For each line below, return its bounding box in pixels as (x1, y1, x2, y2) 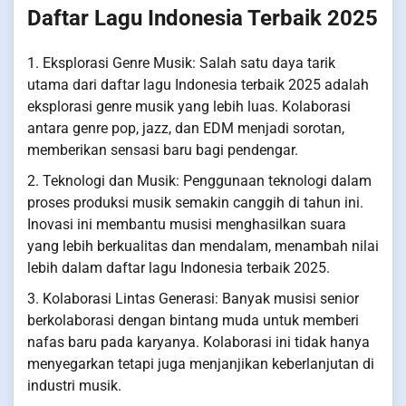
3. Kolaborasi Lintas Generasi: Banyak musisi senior (27, 289, 359, 307)
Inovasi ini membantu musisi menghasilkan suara (27, 215, 346, 233)
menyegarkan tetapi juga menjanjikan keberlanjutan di (27, 354, 374, 372)
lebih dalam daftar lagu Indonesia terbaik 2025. (27, 258, 330, 276)
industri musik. (27, 376, 121, 394)
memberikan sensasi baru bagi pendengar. (27, 140, 298, 159)
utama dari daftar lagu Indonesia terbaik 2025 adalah (27, 75, 369, 93)
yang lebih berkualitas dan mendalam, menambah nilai (27, 237, 379, 255)
